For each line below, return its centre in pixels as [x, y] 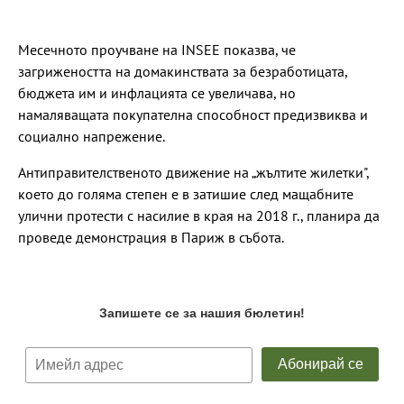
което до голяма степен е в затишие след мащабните [186, 194]
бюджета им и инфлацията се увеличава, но [157, 93]
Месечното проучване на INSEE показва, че [157, 50]
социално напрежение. [92, 137]
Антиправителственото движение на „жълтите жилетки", [193, 173]
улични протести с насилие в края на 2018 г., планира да [199, 216]
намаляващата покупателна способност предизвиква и [193, 115]
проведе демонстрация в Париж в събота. [152, 238]
